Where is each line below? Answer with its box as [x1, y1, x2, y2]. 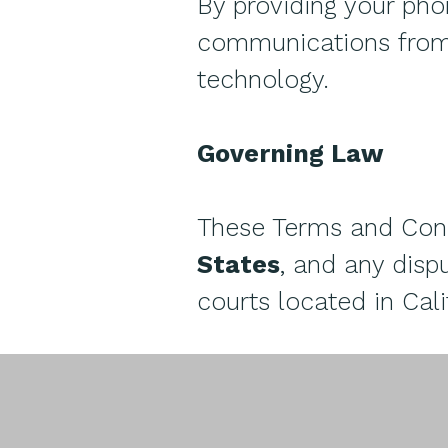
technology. [197, 65, 329, 94]
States [197, 250, 280, 279]
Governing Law [197, 139, 384, 168]
